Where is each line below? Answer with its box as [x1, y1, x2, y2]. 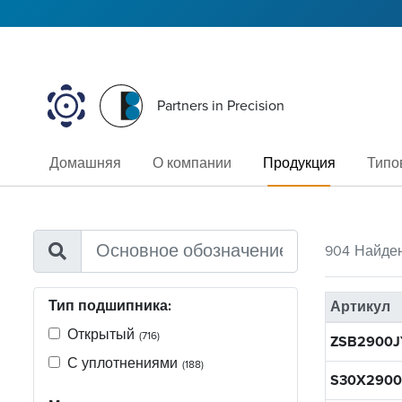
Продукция [262, 154, 336, 173]
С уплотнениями [67, 354, 178, 372]
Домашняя [48, 154, 121, 173]
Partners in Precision [157, 97, 285, 116]
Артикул [329, 297, 390, 316]
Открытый [67, 325, 135, 344]
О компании [152, 154, 232, 173]
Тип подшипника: [48, 296, 171, 315]
